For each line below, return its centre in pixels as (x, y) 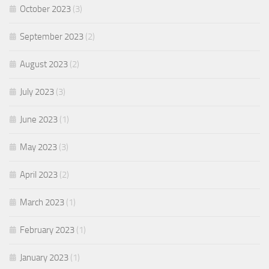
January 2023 (44, 258)
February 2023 (47, 230)
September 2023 (52, 37)
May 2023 (38, 147)
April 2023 (39, 175)
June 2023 (39, 120)
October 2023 (45, 9)
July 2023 (37, 92)
